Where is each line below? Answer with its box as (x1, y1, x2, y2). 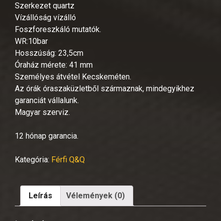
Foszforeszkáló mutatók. (15, 24, 101, 34)
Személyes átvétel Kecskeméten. (15, 72, 131, 81)
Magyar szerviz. (15, 107, 70, 117)
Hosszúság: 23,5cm (15, 48, 83, 58)
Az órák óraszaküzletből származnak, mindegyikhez (15, 83, 194, 93)
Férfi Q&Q (51, 154, 85, 164)
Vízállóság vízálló (15, 12, 76, 22)
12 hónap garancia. (15, 131, 78, 141)
